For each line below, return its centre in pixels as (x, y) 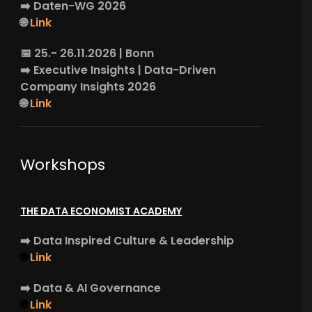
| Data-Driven (177, 70)
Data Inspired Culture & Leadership (134, 240)
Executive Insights (85, 70)
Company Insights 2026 (88, 86)
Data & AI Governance (97, 288)
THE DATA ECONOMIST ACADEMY (101, 211)
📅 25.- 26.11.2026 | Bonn (87, 53)
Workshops (63, 164)
